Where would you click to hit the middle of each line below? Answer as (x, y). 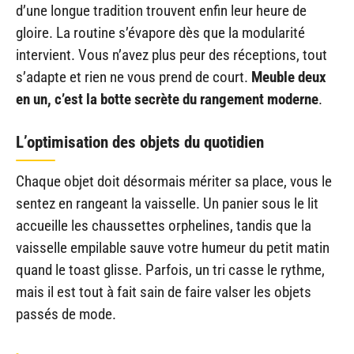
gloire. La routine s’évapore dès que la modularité (160, 32)
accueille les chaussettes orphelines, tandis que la (164, 226)
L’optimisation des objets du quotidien (140, 143)
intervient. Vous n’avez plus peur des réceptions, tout (171, 55)
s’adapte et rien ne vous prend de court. (134, 77)
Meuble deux (289, 77)
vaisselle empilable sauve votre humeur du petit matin (173, 248)
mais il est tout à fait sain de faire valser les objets (164, 292)
